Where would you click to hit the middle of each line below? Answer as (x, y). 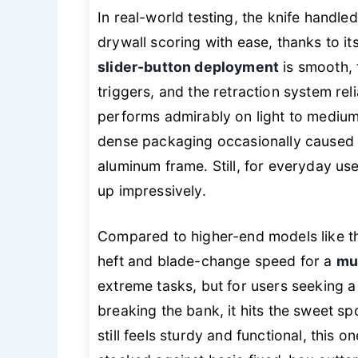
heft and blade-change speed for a (217, 261)
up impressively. (152, 190)
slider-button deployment (189, 66)
